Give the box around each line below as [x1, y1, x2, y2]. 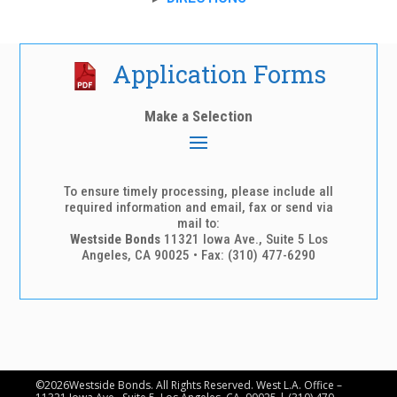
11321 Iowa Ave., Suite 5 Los [160, 230, 328, 247]
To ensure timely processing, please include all [64, 183, 333, 199]
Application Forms [113, 57, 326, 90]
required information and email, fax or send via [64, 198, 333, 215]
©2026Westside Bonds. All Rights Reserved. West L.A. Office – [35, 377, 343, 393]
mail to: [177, 214, 220, 231]
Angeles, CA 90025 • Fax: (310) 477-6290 [82, 246, 315, 263]
